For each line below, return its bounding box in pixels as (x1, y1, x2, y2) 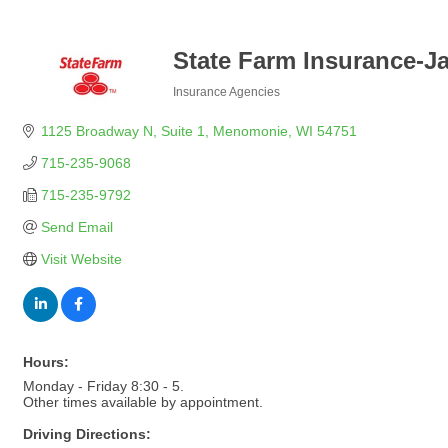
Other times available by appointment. (23, 394, 263, 410)
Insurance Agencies (173, 85, 280, 99)
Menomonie (212, 123, 288, 139)
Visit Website (40, 251, 122, 267)
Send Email (40, 219, 113, 235)
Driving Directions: (23, 426, 151, 442)
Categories (172, 99, 235, 112)
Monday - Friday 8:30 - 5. (23, 378, 184, 394)
